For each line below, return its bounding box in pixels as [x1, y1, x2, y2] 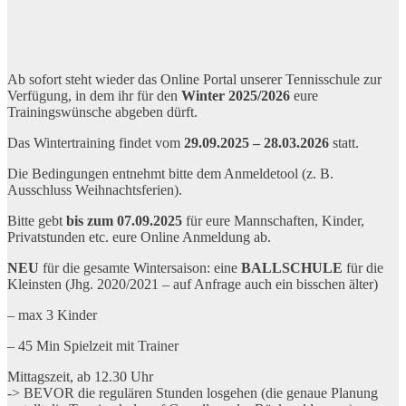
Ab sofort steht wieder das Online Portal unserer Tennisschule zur [7, 71, 382, 87]
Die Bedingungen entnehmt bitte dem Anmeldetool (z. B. [7, 165, 333, 181]
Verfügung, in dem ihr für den [7, 87, 181, 103]
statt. [329, 134, 359, 150]
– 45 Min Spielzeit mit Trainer [7, 337, 179, 353]
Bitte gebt [7, 212, 66, 228]
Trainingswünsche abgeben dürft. [7, 103, 198, 120]
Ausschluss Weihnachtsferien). [7, 181, 182, 198]
